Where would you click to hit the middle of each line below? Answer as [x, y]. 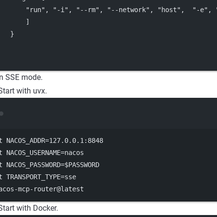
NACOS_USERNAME [31, 153]
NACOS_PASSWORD [31, 165]
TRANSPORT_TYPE [31, 177]
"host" [169, 10]
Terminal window [159, 119]
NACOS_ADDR [24, 141]
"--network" [128, 10]
